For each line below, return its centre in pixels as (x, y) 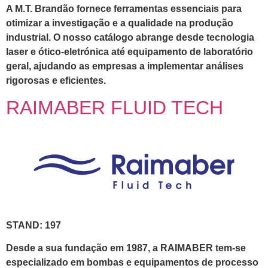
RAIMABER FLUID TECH (115, 108)
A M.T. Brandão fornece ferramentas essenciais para (124, 8)
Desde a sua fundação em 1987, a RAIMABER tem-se (126, 248)
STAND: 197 (33, 225)
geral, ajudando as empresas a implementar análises (125, 66)
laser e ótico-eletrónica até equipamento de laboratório (130, 51)
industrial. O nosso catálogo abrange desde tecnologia (130, 37)
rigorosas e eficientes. (56, 80)
